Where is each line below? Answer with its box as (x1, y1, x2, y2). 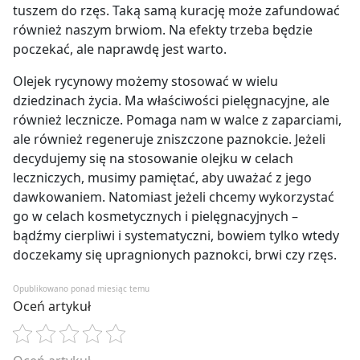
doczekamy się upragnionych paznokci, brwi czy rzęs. (13, 246, 337, 264)
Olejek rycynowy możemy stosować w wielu (13, 72, 278, 91)
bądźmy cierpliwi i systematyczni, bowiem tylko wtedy (13, 227, 339, 245)
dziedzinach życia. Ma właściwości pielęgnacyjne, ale (13, 92, 329, 110)
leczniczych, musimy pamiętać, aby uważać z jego (13, 169, 312, 187)
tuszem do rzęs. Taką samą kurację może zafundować (13, 2, 340, 20)
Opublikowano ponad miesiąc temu (13, 283, 149, 295)
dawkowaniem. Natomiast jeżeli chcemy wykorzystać (13, 188, 334, 207)
